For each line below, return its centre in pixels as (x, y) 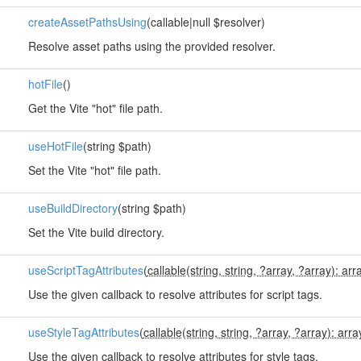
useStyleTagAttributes (83, 332)
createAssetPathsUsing (87, 22)
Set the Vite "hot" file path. (94, 170)
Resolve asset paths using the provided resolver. (151, 46)
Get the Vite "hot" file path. (95, 108)
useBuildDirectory (73, 208)
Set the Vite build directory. (96, 232)
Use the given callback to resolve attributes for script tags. (175, 294)
